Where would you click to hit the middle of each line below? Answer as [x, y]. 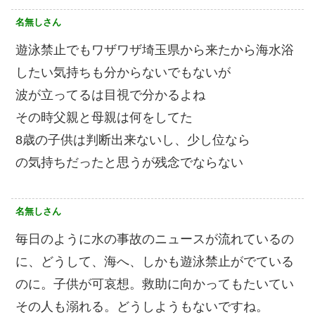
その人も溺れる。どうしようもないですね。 [142, 307]
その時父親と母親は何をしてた [104, 117]
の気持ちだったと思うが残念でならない [129, 162]
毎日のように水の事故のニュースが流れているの [155, 239]
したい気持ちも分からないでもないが [123, 72]
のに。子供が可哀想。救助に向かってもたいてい [155, 284]
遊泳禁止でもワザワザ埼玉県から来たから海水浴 [155, 50]
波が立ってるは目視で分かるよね [110, 95]
